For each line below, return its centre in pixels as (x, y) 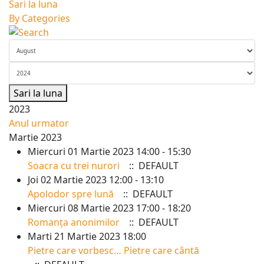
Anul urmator (39, 123)
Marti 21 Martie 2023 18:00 (87, 236)
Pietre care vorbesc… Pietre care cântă (113, 250)
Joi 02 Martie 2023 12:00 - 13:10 (96, 180)
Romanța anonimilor (74, 222)
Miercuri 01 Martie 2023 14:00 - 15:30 (109, 151)
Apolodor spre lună (71, 194)
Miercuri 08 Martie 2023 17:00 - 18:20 (109, 208)
